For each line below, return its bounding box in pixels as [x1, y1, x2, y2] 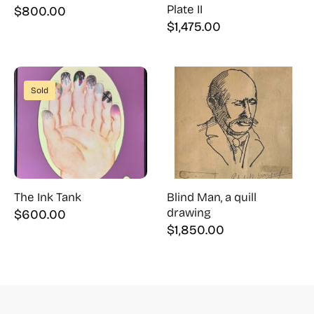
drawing [167, 205, 211, 220]
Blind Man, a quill [167, 190, 257, 205]
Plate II [167, 2, 203, 17]
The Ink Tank [14, 190, 81, 205]
